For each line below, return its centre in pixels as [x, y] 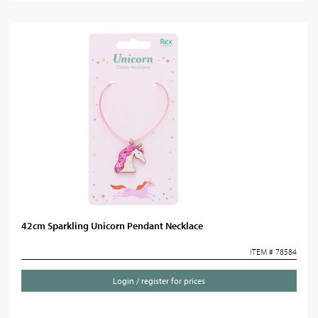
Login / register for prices [159, 281]
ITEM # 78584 [273, 252]
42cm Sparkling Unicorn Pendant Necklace [112, 226]
